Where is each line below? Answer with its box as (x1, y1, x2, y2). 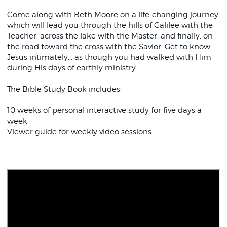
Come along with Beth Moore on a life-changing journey (7, 10, 218, 19)
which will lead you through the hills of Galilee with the (7, 21, 213, 30)
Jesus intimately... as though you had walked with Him (7, 53, 211, 62)
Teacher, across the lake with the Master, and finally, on (7, 31, 213, 41)
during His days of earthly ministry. (7, 63, 137, 72)
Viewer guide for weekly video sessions (7, 127, 152, 136)
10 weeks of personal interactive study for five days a (7, 106, 202, 115)
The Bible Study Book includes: (7, 85, 122, 94)
